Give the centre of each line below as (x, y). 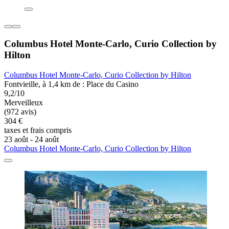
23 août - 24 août (31, 139)
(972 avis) (20, 111)
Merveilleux (24, 102)
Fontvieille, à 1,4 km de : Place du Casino (71, 84)
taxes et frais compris (38, 130)
